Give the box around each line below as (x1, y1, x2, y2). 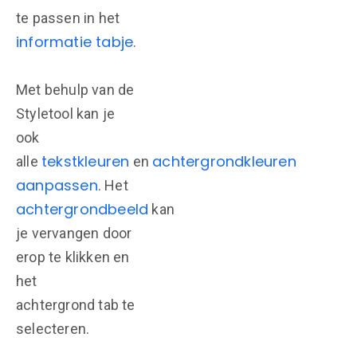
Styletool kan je (16, 105, 116, 122)
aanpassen (16, 175, 98, 195)
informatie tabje (16, 32, 134, 52)
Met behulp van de (16, 81, 135, 98)
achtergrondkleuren (152, 151, 296, 171)
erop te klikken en (16, 249, 130, 265)
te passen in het (16, 10, 120, 26)
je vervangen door (16, 225, 132, 241)
